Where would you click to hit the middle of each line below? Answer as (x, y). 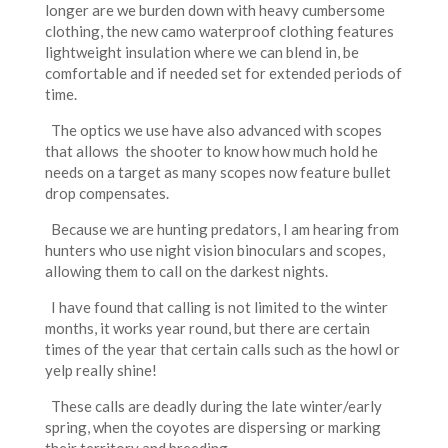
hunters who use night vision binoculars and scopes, (214, 249)
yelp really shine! (102, 369)
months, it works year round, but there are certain (207, 327)
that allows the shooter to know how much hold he (211, 150)
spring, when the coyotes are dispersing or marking (212, 426)
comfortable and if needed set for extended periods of (223, 72)
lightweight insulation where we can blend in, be (201, 51)
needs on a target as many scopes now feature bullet (217, 171)
